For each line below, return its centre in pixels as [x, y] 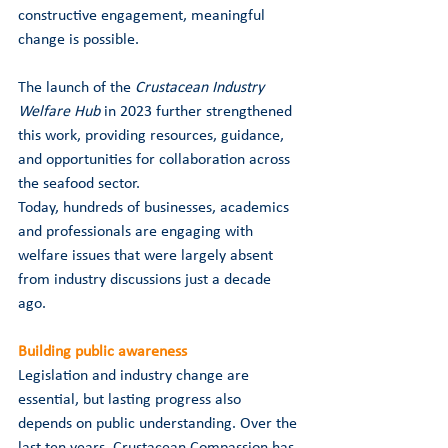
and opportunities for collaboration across [156, 159]
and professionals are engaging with [137, 231]
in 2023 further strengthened [198, 111]
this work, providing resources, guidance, [153, 135]
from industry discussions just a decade [146, 279]
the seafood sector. [79, 183]
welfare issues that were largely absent [147, 255]
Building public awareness [102, 351]
